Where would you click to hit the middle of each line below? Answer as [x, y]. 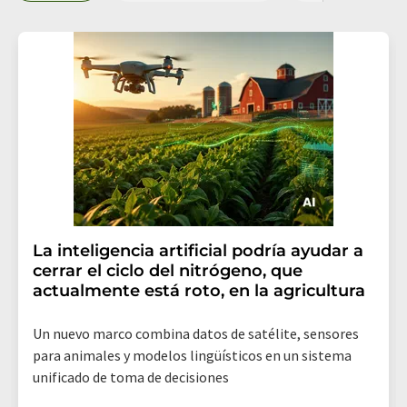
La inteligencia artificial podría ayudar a [198, 250]
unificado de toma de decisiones [131, 377]
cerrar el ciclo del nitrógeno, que [168, 270]
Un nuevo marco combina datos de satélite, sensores [196, 333]
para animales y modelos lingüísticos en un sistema [192, 355]
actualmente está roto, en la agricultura [199, 290]
